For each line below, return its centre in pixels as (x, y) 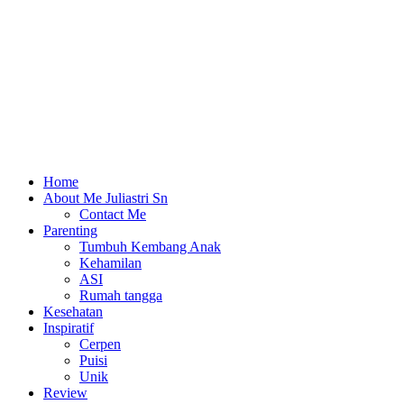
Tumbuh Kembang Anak (150, 246)
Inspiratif (69, 327)
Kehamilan (110, 262)
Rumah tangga (121, 295)
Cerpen (100, 344)
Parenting (70, 230)
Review (65, 392)
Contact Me (113, 214)
